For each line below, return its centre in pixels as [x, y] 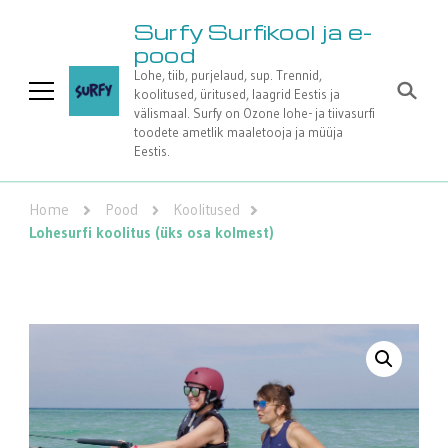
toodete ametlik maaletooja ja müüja [238, 132]
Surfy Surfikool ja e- [253, 31]
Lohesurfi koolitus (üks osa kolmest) [151, 233]
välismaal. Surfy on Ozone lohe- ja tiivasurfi [254, 113]
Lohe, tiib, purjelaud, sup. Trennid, [228, 75]
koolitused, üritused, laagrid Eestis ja [237, 94]
